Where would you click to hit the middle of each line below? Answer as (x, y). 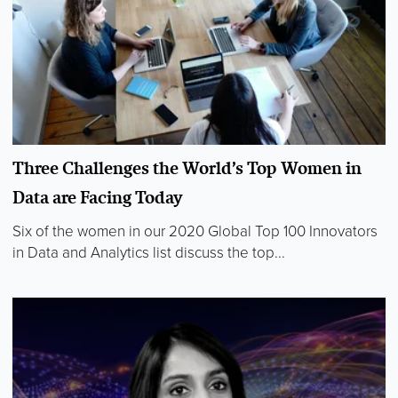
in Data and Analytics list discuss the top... (149, 253)
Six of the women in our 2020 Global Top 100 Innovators (195, 232)
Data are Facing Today (98, 198)
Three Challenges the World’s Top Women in (187, 168)
